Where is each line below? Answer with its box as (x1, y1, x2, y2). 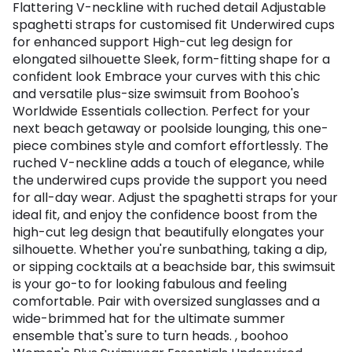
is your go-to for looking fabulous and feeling (13, 275, 287, 294)
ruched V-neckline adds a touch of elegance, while (13, 154, 324, 173)
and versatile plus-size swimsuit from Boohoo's (13, 85, 299, 104)
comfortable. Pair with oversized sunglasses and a (13, 292, 320, 311)
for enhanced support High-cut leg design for (13, 33, 293, 52)
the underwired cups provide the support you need (13, 171, 327, 190)
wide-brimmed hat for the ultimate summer (13, 310, 285, 328)
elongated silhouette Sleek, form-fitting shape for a (13, 50, 330, 69)
